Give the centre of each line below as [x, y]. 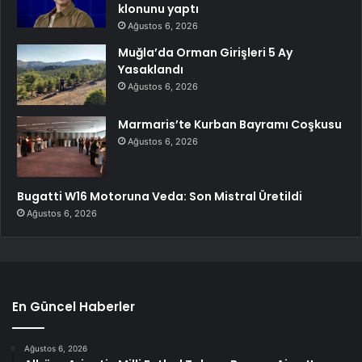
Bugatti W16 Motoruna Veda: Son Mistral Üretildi [160, 196]
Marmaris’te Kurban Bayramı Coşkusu [230, 124]
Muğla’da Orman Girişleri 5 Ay [205, 52]
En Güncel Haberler [74, 306]
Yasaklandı [151, 69]
